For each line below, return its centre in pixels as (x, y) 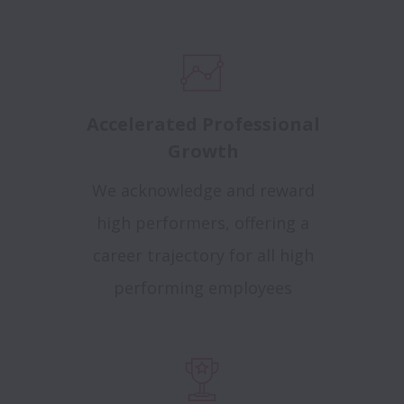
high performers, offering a (203, 223)
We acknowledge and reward (203, 190)
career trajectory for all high (203, 255)
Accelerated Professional (203, 124)
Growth (203, 151)
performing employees (203, 288)
